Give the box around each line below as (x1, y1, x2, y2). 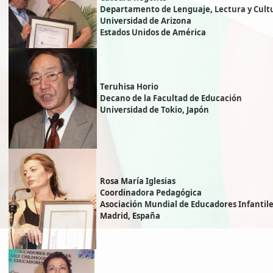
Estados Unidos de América (100, 27, 206, 38)
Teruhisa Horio (100, 81, 158, 93)
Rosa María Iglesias (100, 175, 175, 187)
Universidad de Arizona (100, 15, 191, 27)
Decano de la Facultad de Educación (100, 93, 242, 104)
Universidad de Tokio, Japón (100, 104, 209, 116)
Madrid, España (100, 210, 160, 222)
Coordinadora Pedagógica (100, 187, 202, 199)
